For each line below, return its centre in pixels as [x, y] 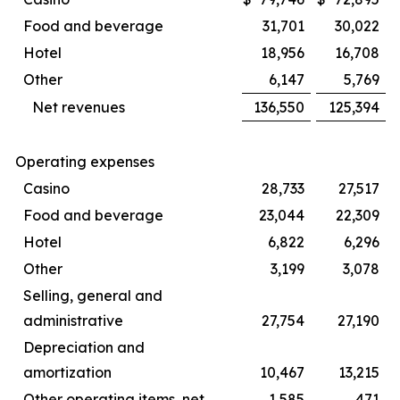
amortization [67, 372]
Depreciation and [84, 347]
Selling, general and [93, 296]
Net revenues [79, 107]
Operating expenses [85, 162]
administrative [73, 321]
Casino [46, 188]
